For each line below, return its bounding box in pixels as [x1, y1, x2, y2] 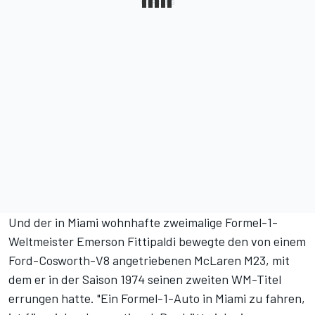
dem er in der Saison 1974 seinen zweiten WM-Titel [8, 271, 281, 288]
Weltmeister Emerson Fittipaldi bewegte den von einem [8, 233, 306, 250]
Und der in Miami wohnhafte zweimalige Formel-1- [8, 214, 278, 231]
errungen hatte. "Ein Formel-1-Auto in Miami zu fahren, [8, 290, 305, 307]
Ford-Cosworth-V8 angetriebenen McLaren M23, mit [8, 252, 290, 269]
